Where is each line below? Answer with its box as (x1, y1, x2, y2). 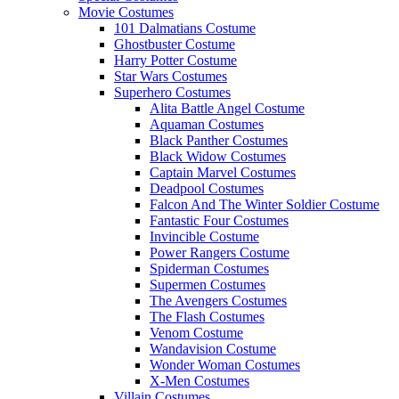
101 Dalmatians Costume (114, 20, 256, 36)
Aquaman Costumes (150, 116, 264, 132)
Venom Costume (150, 324, 243, 340)
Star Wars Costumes (114, 68, 227, 84)
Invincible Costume (150, 228, 259, 244)
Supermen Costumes (150, 276, 265, 292)
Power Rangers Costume (150, 244, 289, 260)
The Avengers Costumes (150, 292, 287, 308)
